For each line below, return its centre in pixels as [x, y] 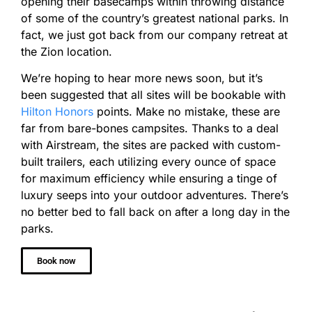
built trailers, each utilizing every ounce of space [148, 162]
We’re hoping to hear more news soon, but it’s [142, 78]
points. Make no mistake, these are [187, 112]
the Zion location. [67, 51]
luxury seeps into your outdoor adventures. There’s [155, 195]
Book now [56, 260]
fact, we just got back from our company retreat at [154, 34]
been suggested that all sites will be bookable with [153, 95]
